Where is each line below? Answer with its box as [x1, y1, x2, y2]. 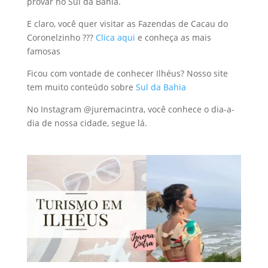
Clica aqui [95, 31, 135, 43]
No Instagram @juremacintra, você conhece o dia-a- [26, 103, 234, 115]
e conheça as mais [135, 31, 211, 43]
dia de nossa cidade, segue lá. [26, 117, 147, 129]
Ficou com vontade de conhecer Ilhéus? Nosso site [26, 67, 228, 79]
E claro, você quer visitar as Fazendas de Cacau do [26, 17, 228, 29]
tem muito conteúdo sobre [26, 81, 133, 93]
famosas [26, 45, 60, 57]
